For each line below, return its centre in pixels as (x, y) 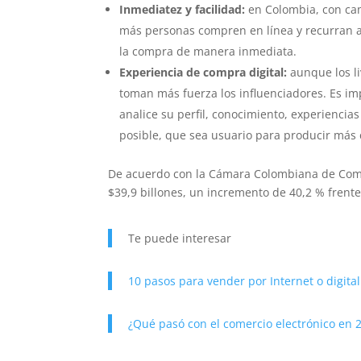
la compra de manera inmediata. (208, 51)
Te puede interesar (180, 238)
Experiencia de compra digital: (203, 72)
